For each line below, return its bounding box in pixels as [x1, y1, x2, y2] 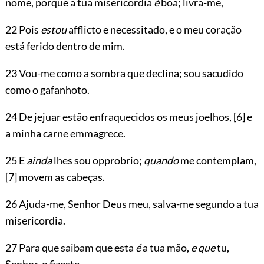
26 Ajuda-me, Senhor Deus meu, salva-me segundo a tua [5, 197, 259, 210]
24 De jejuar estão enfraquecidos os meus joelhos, [5, 110, 233, 123]
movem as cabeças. [16, 170, 105, 183]
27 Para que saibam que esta [5, 240, 136, 254]
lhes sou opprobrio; [51, 153, 144, 167]
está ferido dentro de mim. [5, 39, 125, 52]
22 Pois [5, 22, 41, 36]
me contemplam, [178, 153, 256, 167]
